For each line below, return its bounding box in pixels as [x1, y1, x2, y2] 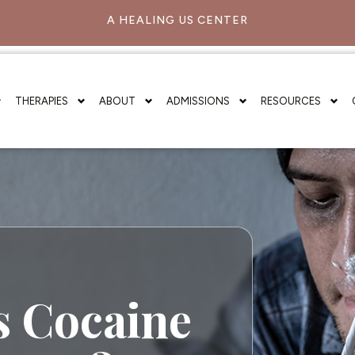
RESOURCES [261, 94, 322, 107]
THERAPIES [15, 94, 69, 107]
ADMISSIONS [166, 94, 231, 107]
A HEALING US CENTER [106, 13, 249, 27]
